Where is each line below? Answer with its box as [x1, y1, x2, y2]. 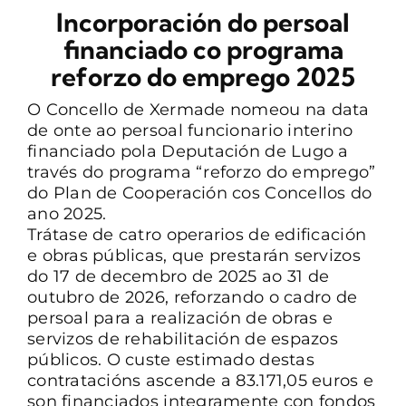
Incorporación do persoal [56, 5, 350, 38]
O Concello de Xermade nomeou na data [26, 99, 370, 120]
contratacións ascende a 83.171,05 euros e [26, 370, 374, 391]
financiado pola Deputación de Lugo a [26, 140, 349, 161]
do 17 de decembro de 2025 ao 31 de [26, 266, 330, 286]
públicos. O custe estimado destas [26, 349, 314, 370]
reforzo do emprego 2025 [51, 60, 355, 92]
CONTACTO [22, 25, 103, 43]
